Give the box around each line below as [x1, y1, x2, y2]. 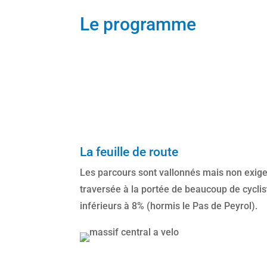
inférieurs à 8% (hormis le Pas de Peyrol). [80, 200, 258, 212]
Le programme [80, 13, 197, 35]
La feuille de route [80, 145, 179, 160]
